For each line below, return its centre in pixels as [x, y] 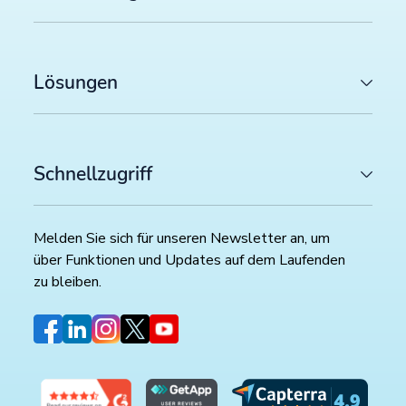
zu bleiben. [68, 282]
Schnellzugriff [93, 174]
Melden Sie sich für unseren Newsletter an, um [182, 239]
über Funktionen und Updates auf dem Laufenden [190, 261]
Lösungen [76, 83]
